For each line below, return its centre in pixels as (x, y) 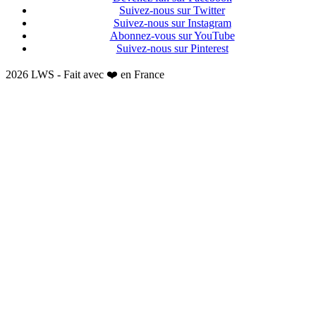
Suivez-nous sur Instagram (172, 23)
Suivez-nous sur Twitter (172, 11)
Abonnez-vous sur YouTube (172, 36)
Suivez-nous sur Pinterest (172, 49)
